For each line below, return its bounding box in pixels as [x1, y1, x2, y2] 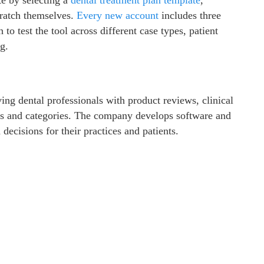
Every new [77, 9, 123, 21]
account [126, 9, 159, 21]
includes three [159, 9, 221, 21]
